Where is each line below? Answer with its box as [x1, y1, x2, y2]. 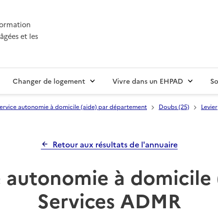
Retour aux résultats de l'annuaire [52, 139, 178, 150]
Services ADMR [37, 186, 181, 214]
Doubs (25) [159, 102, 189, 111]
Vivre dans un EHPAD [112, 76, 183, 86]
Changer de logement [13, 76, 85, 86]
